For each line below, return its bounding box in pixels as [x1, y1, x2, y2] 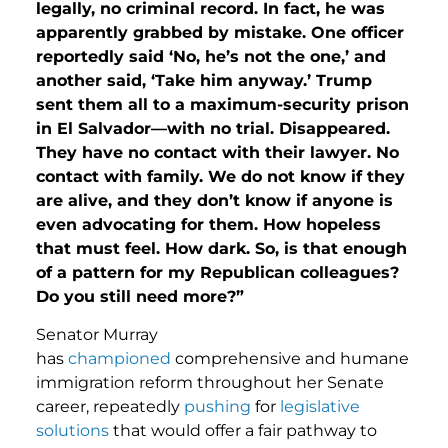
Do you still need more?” [36, 286, 244, 306]
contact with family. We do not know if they [36, 166, 405, 186]
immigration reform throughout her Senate [36, 373, 384, 393]
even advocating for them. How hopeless [36, 214, 381, 234]
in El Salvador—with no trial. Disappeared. [36, 118, 390, 138]
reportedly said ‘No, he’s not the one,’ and [36, 46, 386, 66]
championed [68, 349, 175, 369]
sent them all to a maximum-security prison [36, 94, 409, 114]
